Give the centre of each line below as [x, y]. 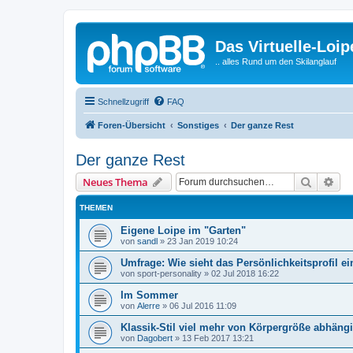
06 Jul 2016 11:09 [203, 305]
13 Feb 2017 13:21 [218, 338]
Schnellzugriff [123, 101]
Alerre [149, 305]
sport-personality [169, 273]
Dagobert [155, 338]
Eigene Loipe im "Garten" [183, 230]
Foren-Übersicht [132, 125]
